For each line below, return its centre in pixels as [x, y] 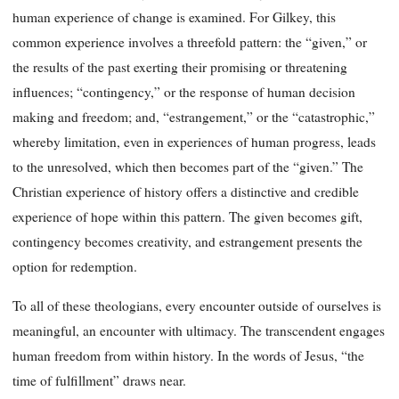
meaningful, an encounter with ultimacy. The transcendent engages [199, 330]
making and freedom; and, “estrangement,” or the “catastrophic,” [194, 117]
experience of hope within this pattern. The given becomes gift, [187, 217]
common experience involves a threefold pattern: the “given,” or [190, 42]
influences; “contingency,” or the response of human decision [184, 92]
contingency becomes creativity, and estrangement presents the [187, 242]
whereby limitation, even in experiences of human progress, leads [194, 142]
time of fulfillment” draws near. [99, 380]
